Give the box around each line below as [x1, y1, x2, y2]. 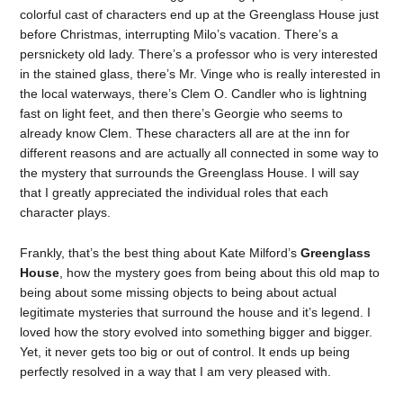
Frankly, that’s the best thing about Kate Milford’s [20, 245, 301, 260]
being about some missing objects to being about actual [20, 284, 337, 300]
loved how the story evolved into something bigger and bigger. [20, 324, 373, 339]
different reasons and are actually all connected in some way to [20, 145, 380, 160]
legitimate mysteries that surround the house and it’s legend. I [20, 304, 372, 319]
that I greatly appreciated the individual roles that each [20, 184, 329, 200]
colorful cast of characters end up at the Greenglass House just [20, 6, 380, 22]
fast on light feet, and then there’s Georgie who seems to [20, 105, 344, 121]
